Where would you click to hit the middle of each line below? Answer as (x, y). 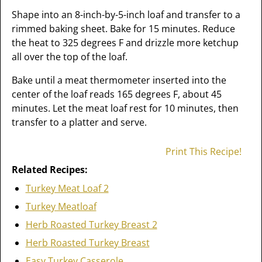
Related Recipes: (49, 170)
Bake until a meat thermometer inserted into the (119, 80)
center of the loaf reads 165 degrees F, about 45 (116, 94)
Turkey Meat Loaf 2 (67, 188)
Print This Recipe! (204, 151)
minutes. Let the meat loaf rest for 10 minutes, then (125, 108)
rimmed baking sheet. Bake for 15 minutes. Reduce (123, 29)
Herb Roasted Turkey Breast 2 (91, 225)
